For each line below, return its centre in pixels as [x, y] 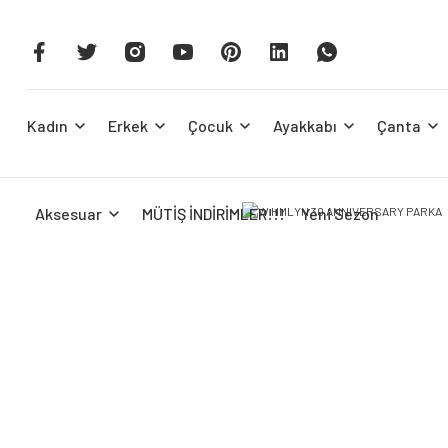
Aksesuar [68, 213]
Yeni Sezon [340, 213]
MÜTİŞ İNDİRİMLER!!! [213, 213]
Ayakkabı [305, 125]
